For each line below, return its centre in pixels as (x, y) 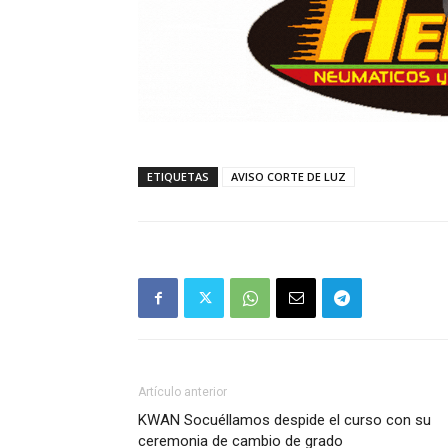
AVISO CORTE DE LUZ (288, 176)
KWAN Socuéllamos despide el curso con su (284, 420)
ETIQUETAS (178, 176)
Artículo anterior (182, 392)
